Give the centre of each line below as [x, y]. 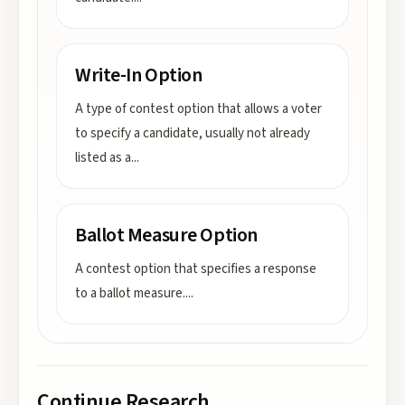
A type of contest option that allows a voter [198, 109]
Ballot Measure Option [166, 235]
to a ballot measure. [130, 293]
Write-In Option [139, 75]
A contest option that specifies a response [196, 269]
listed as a [103, 158]
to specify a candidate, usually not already [193, 133]
